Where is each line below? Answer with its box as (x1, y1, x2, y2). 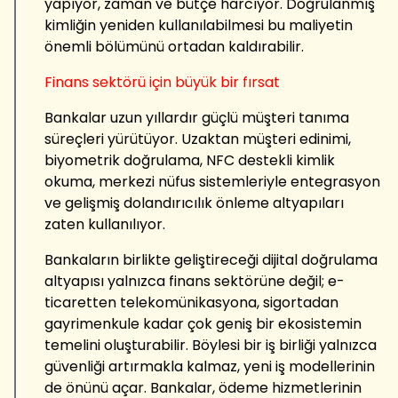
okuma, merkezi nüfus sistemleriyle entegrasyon (44, 171, 380, 192)
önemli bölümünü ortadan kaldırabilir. (44, 36, 304, 57)
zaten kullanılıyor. (44, 213, 165, 235)
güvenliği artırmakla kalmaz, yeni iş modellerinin (44, 355, 375, 377)
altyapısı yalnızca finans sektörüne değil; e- (44, 270, 345, 291)
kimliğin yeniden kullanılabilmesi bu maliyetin (44, 14, 353, 36)
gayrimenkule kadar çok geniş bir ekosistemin (44, 313, 362, 334)
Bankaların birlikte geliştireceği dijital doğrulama (44, 249, 378, 270)
